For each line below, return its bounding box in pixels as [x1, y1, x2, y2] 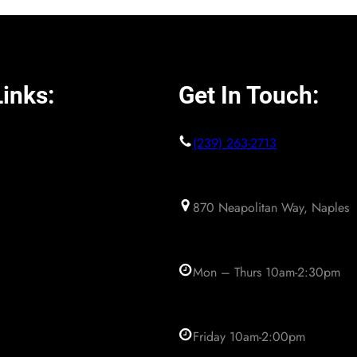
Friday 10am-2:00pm [193, 328, 305, 346]
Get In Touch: [178, 81, 319, 109]
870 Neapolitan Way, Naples [193, 198, 349, 217]
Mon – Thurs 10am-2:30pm [193, 263, 340, 281]
